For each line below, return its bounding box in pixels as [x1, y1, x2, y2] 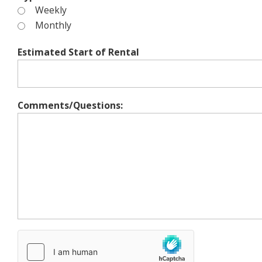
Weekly [35, 3, 67, 16]
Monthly [35, 18, 71, 32]
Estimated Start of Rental [18, 45, 139, 58]
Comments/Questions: [18, 99, 123, 112]
